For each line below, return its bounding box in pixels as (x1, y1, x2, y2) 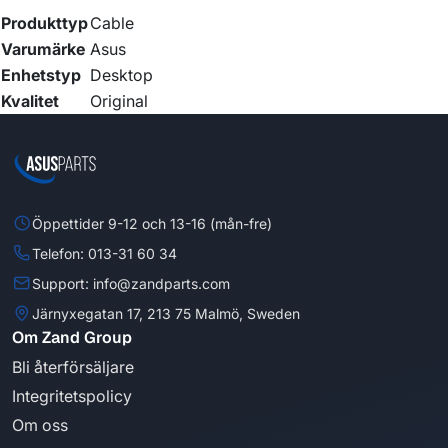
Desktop (90, 65, 153, 86)
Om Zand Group (12, 327, 132, 349)
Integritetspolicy (12, 386, 132, 407)
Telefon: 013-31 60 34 (32, 244, 177, 262)
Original (90, 91, 148, 112)
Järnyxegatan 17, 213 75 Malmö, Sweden (32, 304, 300, 322)
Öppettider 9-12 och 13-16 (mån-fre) (32, 214, 272, 232)
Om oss (12, 415, 68, 436)
